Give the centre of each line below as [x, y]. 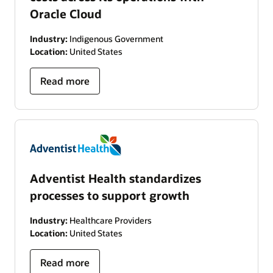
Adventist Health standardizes [115, 179]
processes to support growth [110, 196]
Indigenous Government [115, 39]
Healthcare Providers [110, 221]
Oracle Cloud [66, 14]
